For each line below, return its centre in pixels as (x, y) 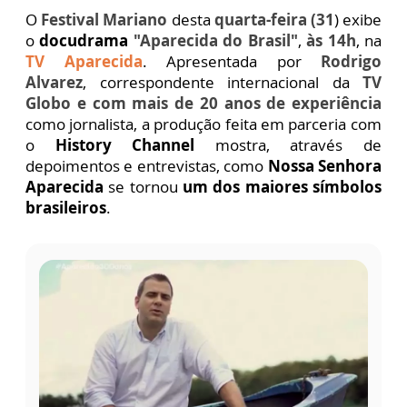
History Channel (125, 145)
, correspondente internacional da (223, 83)
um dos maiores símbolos (282, 187)
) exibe (358, 20)
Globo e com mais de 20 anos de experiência (203, 104)
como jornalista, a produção (124, 124)
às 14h (331, 41)
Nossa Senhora (325, 166)
